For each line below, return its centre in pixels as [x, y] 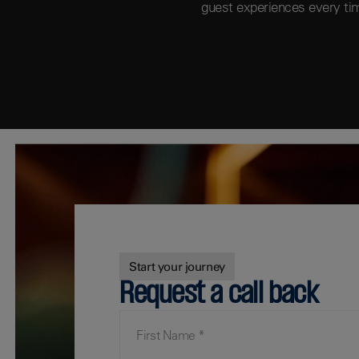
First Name [149, 317]
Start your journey [177, 267]
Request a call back [219, 295]
